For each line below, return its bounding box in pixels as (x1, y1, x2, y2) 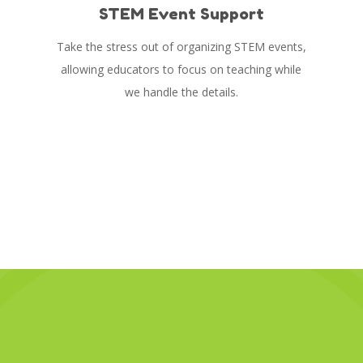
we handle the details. (124, 83, 238, 100)
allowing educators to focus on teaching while (61, 61, 302, 77)
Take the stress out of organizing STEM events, (56, 38, 306, 54)
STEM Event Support (98, 3, 264, 23)
